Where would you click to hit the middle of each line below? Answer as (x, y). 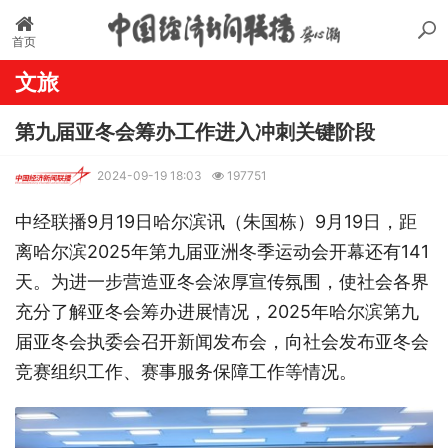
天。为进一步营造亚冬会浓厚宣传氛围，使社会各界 (222, 281)
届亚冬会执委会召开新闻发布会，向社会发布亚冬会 (222, 341)
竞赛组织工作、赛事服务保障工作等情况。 (186, 371)
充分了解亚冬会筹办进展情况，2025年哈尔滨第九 (217, 311)
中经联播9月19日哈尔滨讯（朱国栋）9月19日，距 (216, 221)
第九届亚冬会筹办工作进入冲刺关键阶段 (195, 132)
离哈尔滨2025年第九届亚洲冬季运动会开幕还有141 (222, 251)
